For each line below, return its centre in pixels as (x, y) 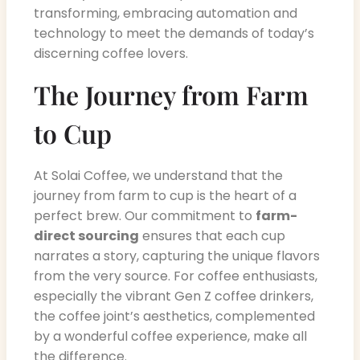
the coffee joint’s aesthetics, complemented (174, 316)
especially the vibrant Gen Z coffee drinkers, (174, 296)
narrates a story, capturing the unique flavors (177, 256)
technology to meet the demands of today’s (174, 34)
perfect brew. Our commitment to (145, 215)
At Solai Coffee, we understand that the (158, 175)
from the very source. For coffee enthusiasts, (176, 276)
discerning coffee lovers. (111, 54)
